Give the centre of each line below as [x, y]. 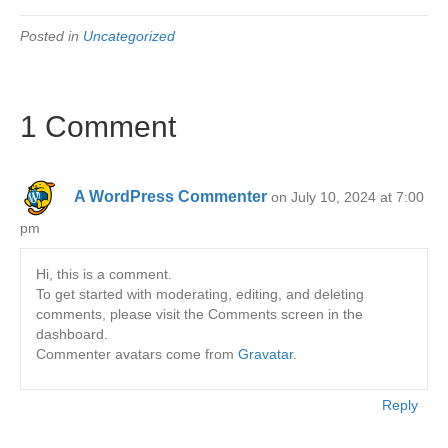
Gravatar [265, 354]
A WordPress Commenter [170, 197]
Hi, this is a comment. [104, 274]
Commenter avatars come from [137, 354]
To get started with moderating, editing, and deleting [200, 294]
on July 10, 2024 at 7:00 [347, 197]
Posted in [51, 36]
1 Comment [98, 127]
